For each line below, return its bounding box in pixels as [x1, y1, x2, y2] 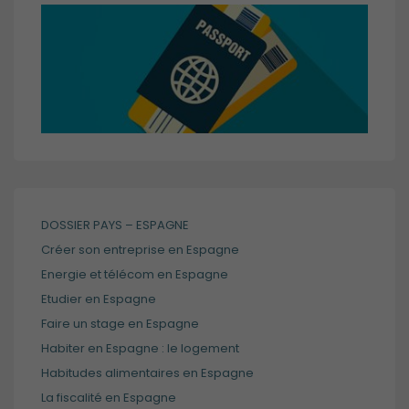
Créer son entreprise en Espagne [41, 241, 239, 259]
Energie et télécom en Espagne [41, 266, 228, 284]
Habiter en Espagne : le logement [41, 340, 239, 358]
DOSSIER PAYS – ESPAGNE [41, 216, 189, 235]
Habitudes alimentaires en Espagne [41, 364, 254, 383]
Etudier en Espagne [41, 290, 156, 309]
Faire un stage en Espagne [41, 315, 199, 333]
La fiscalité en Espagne [41, 389, 176, 407]
